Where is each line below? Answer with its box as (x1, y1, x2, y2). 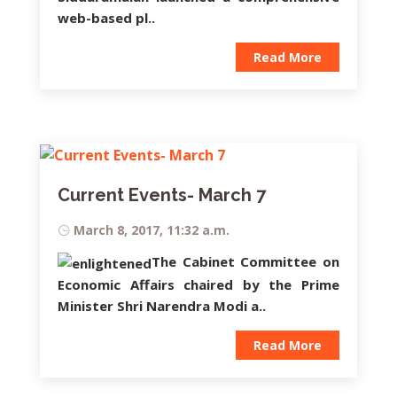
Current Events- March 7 (58, 183, 266, 206)
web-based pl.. (58, 8, 155, 27)
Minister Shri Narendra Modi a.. (58, 296, 266, 315)
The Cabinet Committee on (152, 252, 339, 270)
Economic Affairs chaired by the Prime (58, 275, 339, 293)
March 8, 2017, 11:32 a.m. (74, 221, 230, 238)
